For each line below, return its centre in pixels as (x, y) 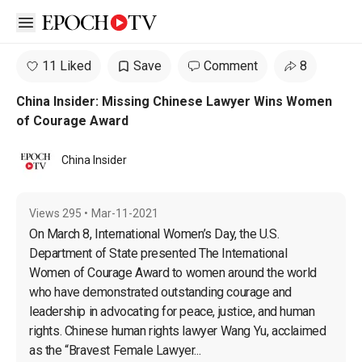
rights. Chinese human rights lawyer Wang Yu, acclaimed (179, 331)
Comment (231, 66)
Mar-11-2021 (125, 213)
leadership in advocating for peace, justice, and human (174, 311)
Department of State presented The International (160, 253)
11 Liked (67, 66)
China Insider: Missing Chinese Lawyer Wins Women (174, 101)
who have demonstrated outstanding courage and (162, 292)
